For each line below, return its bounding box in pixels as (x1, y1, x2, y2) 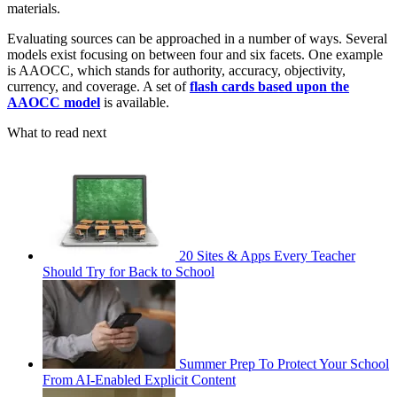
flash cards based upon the (190, 78, 349, 94)
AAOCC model (7, 94, 100, 110)
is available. (100, 94, 169, 110)
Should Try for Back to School (43, 263, 214, 279)
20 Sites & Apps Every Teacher (179, 247, 355, 263)
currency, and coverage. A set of (7, 78, 190, 94)
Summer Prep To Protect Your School (179, 355, 389, 371)
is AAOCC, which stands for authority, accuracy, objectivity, (7, 62, 346, 78)
